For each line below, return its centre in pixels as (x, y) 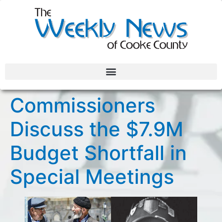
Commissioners (83, 105)
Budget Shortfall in (98, 153)
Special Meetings (92, 176)
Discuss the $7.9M (97, 129)
